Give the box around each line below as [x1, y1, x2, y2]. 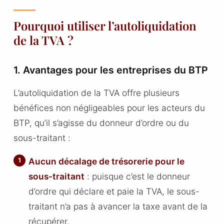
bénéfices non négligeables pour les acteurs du [13, 102, 205, 113]
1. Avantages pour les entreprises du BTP [13, 63, 208, 76]
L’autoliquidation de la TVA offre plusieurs [13, 87, 179, 98]
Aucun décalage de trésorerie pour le [28, 156, 185, 167]
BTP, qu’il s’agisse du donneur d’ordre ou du [13, 117, 189, 128]
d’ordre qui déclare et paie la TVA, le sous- [28, 186, 200, 197]
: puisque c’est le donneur [84, 171, 190, 182]
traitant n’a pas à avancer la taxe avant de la [28, 201, 208, 212]
